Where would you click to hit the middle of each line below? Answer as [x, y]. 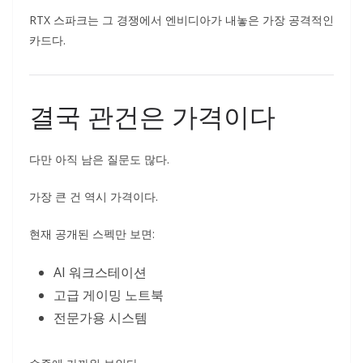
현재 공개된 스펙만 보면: [92, 234]
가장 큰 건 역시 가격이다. [94, 196]
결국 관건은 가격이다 [152, 116]
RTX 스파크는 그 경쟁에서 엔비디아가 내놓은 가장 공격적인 [181, 20]
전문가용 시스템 [100, 318]
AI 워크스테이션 [100, 272]
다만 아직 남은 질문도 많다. [99, 159]
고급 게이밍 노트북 [109, 295]
